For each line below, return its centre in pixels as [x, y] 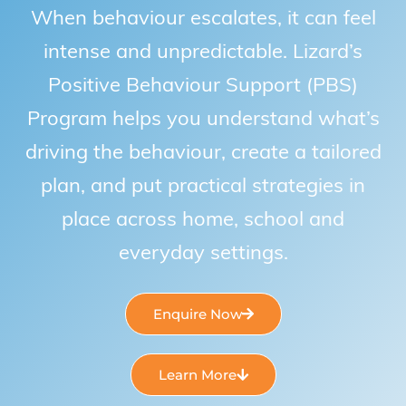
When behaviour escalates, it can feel [203, 18]
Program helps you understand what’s [203, 118]
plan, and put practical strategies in [203, 185]
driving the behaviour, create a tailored [203, 152]
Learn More [197, 375]
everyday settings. [203, 252]
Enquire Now [197, 314]
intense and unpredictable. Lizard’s [203, 51]
